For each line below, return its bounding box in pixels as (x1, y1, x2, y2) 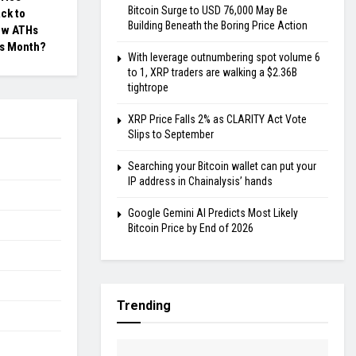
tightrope (128, 81, 168, 95)
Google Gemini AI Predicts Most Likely (128, 207, 298, 220)
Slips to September (128, 128, 214, 141)
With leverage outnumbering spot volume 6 (128, 51, 320, 64)
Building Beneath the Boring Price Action (128, 19, 308, 33)
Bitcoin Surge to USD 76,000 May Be (128, 4, 288, 17)
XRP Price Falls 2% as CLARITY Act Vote (128, 113, 307, 126)
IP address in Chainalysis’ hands (128, 175, 273, 188)
